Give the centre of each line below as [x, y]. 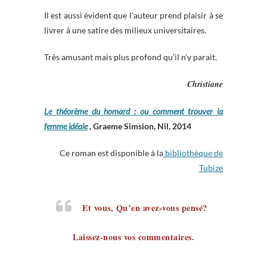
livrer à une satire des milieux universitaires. [125, 30]
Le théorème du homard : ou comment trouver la [133, 111]
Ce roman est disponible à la [111, 153]
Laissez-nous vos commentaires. [133, 237]
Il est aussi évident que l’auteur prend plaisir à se [133, 15]
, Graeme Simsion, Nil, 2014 [139, 126]
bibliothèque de [193, 153]
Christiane [205, 84]
